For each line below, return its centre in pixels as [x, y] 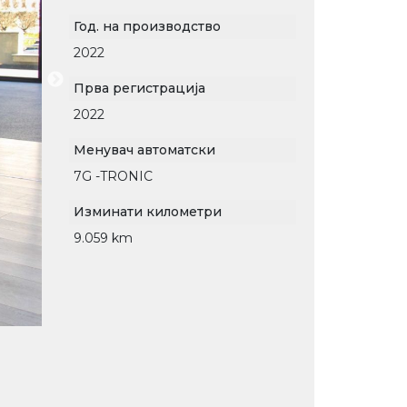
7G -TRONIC [113, 176]
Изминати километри [148, 212]
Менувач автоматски [144, 150]
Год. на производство [147, 26]
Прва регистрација [139, 88]
